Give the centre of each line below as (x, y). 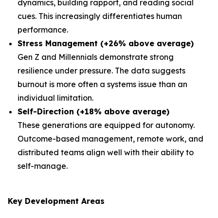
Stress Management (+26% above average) (106, 43)
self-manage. (43, 166)
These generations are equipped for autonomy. (106, 125)
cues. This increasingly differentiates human (100, 16)
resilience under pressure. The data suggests (101, 71)
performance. (43, 30)
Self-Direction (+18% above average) (93, 111)
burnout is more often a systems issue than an (102, 84)
